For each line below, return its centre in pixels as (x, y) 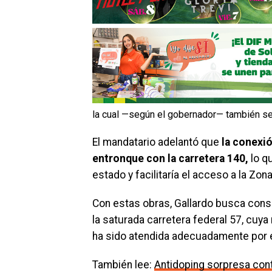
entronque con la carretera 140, (170, 158)
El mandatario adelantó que (157, 142)
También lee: (123, 264)
